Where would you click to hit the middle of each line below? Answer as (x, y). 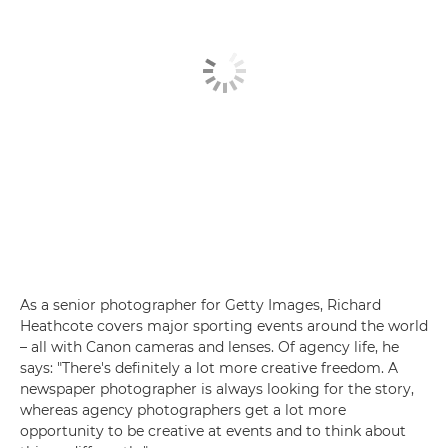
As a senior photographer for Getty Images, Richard (200, 304)
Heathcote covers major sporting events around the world (224, 325)
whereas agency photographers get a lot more (183, 409)
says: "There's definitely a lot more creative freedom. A (209, 367)
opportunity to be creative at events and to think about (213, 430)
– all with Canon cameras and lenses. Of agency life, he (209, 346)
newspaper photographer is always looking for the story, (217, 388)
